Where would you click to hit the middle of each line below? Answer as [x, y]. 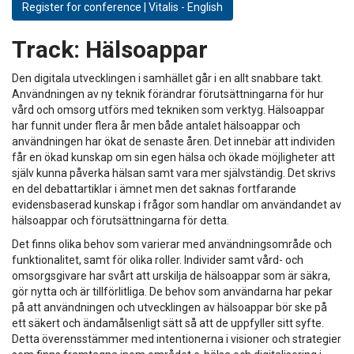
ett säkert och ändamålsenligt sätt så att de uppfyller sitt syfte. [168, 323]
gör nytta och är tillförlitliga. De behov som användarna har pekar [172, 291]
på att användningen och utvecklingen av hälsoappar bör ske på [169, 307]
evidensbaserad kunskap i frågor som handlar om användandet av [177, 204]
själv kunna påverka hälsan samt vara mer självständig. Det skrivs [174, 173]
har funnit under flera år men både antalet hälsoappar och [156, 125]
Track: [46, 49]
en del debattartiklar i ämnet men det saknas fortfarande [154, 188]
